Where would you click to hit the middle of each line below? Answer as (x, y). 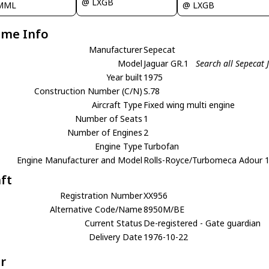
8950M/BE (164, 209)
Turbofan (162, 146)
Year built (125, 77)
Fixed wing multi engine (189, 104)
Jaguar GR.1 (168, 63)
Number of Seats (109, 118)
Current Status (114, 223)
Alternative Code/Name (96, 209)
